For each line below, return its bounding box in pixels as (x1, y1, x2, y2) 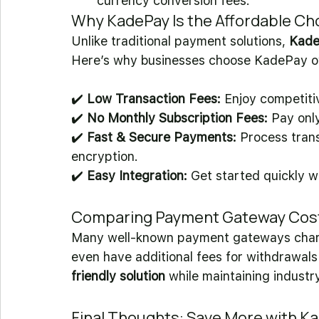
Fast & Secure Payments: (87, 130, 236, 145)
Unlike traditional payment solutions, (71, 33, 289, 48)
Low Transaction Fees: (87, 91, 221, 106)
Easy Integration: (87, 168, 187, 183)
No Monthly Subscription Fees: (87, 110, 268, 125)
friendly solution (71, 268, 165, 283)
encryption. (71, 149, 142, 164)
